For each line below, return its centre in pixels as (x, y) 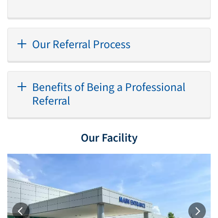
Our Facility (109, 138)
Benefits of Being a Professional (109, 87)
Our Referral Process (81, 44)
